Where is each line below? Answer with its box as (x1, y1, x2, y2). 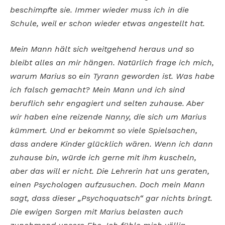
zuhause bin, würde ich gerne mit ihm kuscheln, (10, 153, 196, 163)
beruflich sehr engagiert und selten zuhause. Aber (10, 98, 204, 108)
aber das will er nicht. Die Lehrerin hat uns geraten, (10, 166, 209, 176)
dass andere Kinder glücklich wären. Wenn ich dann (10, 139, 213, 149)
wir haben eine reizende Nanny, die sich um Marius (10, 112, 206, 122)
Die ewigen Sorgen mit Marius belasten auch (10, 207, 183, 217)
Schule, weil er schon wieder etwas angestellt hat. (10, 18, 205, 28)
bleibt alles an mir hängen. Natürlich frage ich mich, (10, 58, 214, 68)
